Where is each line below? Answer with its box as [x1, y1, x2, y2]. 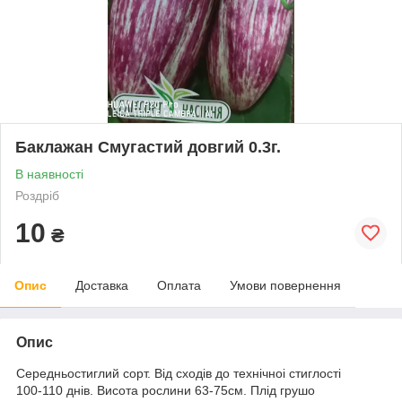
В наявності [15, 166, 83, 181]
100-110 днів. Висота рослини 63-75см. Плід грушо [16, 382, 315, 398]
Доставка [75, 277, 128, 293]
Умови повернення [230, 277, 341, 293]
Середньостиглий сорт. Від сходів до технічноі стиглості [16, 365, 341, 380]
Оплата [157, 277, 201, 293]
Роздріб [15, 188, 59, 203]
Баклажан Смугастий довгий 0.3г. [15, 137, 281, 156]
